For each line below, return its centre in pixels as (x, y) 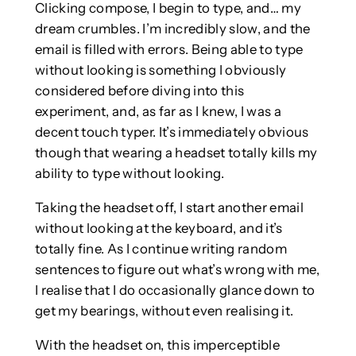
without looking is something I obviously (161, 70)
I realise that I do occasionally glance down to (175, 290)
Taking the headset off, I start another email (169, 207)
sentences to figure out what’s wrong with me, (177, 269)
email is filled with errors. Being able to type (169, 50)
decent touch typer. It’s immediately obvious (172, 132)
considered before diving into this (139, 91)
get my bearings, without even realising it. (164, 310)
